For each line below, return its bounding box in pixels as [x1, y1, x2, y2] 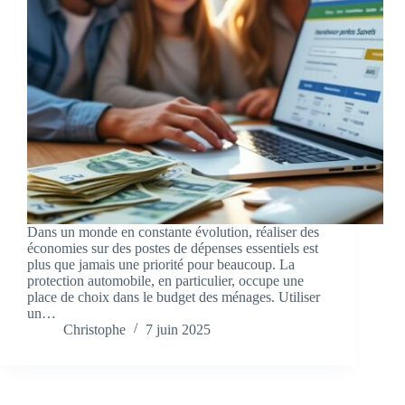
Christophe [63, 322, 126, 338]
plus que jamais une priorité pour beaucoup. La [27, 257, 295, 273]
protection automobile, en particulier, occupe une [27, 273, 304, 289]
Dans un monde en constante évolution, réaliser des [27, 224, 319, 240]
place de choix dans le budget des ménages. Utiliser [27, 289, 320, 306]
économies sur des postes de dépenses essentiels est [27, 240, 318, 257]
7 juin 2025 [146, 322, 211, 338]
